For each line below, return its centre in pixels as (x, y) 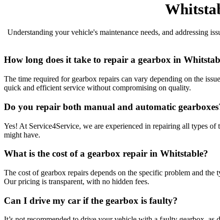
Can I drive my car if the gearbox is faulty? (91, 200)
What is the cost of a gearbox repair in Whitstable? (106, 154)
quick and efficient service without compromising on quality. (97, 88)
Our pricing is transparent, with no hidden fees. (77, 181)
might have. (22, 135)
